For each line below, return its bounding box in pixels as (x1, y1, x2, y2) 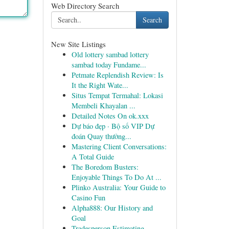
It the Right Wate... (71, 80, 128, 90)
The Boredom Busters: (71, 162, 139, 172)
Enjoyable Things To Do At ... (71, 172, 162, 182)
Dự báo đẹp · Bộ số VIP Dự (71, 121, 154, 131)
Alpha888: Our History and (71, 203, 153, 213)
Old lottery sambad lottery (71, 50, 149, 59)
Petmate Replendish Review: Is (71, 70, 164, 80)
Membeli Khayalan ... (71, 101, 135, 110)
